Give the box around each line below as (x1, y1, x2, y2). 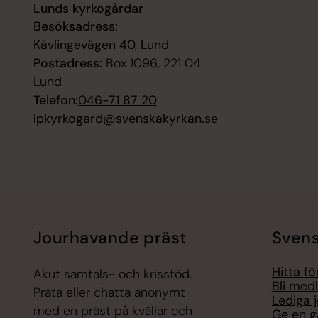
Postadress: (33, 55, 102, 72)
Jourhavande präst (33, 226, 187, 248)
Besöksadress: (33, 18, 118, 35)
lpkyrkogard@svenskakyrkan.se (33, 110, 218, 128)
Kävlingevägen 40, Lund (33, 36, 169, 54)
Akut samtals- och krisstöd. (33, 265, 192, 283)
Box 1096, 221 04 (102, 55, 201, 72)
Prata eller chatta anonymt (33, 284, 185, 302)
